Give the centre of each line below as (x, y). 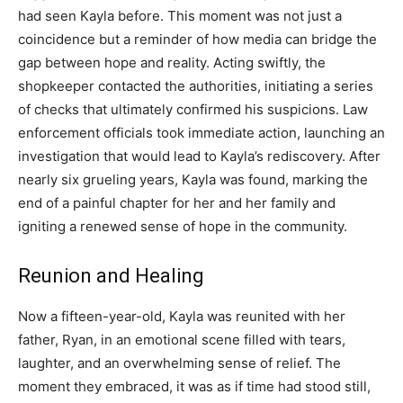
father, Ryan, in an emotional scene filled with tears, (182, 340)
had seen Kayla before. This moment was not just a (180, 16)
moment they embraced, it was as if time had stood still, (194, 387)
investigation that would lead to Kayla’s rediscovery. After (199, 157)
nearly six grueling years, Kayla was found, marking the (193, 180)
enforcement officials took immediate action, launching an (201, 133)
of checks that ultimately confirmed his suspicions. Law (193, 110)
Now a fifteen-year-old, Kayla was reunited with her (182, 317)
